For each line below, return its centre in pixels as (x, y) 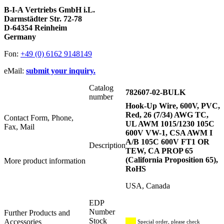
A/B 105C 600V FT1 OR (167, 142)
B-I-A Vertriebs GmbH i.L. (49, 10)
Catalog (101, 88)
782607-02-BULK (155, 92)
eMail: (15, 71)
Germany (20, 37)
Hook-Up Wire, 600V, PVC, (173, 106)
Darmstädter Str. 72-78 (43, 19)
